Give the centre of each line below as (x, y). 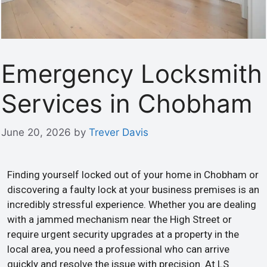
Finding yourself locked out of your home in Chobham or (133, 175)
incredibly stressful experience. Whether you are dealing (132, 204)
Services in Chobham (127, 103)
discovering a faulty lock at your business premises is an (133, 190)
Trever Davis (119, 132)
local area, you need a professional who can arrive (118, 249)
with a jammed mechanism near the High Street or (119, 219)
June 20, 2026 (36, 132)
